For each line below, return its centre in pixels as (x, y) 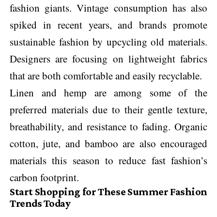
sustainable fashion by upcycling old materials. (108, 41)
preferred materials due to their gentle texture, (108, 109)
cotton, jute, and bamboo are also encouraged (108, 143)
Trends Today (40, 203)
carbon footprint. (44, 177)
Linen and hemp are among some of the (108, 92)
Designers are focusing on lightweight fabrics (108, 58)
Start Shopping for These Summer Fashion (108, 191)
